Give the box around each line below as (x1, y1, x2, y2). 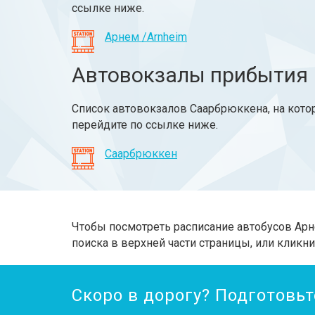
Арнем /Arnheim (105, 30, 187, 44)
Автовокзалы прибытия (72, 63, 308, 87)
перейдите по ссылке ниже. (72, 118, 218, 131)
